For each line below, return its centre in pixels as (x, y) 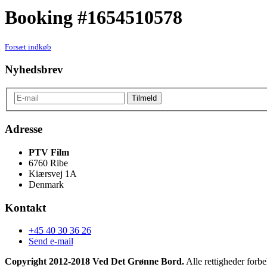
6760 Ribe (48, 163)
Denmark (46, 184)
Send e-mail (51, 241)
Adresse (24, 129)
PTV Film (49, 152)
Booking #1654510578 (94, 17)
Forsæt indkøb (28, 47)
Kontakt (25, 207)
